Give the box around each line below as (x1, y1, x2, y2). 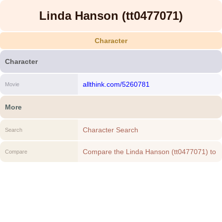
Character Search (82, 126, 138, 134)
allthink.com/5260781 (82, 80, 150, 88)
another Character (82, 159, 140, 166)
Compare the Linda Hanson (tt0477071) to (82, 148, 216, 156)
